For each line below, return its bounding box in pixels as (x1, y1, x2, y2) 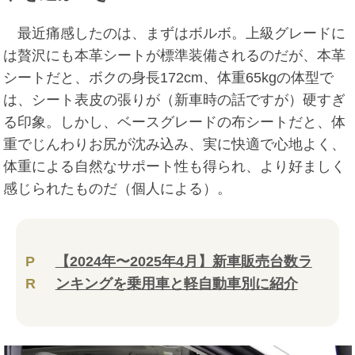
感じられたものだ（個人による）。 (3, 181, 232, 197)
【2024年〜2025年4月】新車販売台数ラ (55, 254, 312, 270)
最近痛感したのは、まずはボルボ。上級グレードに (3, 25, 346, 42)
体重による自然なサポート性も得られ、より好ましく (3, 158, 346, 175)
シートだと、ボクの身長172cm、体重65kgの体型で (3, 70, 334, 86)
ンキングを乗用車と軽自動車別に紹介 (55, 276, 298, 292)
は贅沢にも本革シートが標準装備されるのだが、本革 (3, 48, 346, 64)
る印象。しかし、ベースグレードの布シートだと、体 (3, 114, 346, 131)
